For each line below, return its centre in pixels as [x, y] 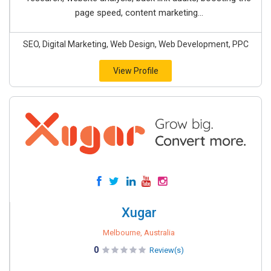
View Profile [135, 71]
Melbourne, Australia [139, 233]
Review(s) [167, 250]
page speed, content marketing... [139, 13]
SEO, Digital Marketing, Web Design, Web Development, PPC [135, 44]
